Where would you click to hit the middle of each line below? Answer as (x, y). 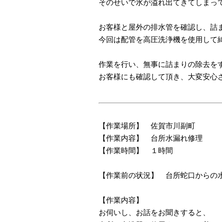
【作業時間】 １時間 (136, 150)
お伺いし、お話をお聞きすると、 (154, 212)
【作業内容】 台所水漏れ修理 (151, 138)
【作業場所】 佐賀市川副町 (147, 126)
